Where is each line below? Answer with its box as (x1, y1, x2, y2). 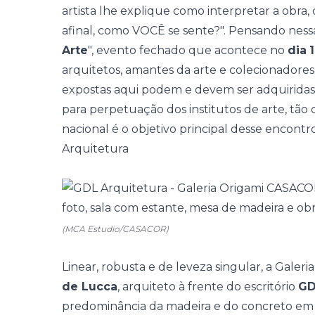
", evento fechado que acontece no (88, 44, 288, 57)
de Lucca (62, 280, 117, 293)
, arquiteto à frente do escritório (117, 280, 298, 293)
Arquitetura (62, 142, 129, 155)
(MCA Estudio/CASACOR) (62, 224, 169, 234)
